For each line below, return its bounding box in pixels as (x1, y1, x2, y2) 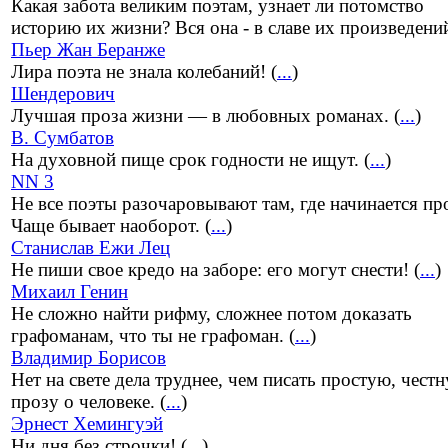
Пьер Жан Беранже (11, 39, 165, 61)
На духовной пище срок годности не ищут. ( (11, 149, 370, 171)
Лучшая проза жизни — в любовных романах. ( (11, 105, 400, 127)
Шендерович (11, 83, 115, 105)
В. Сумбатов (11, 127, 114, 149)
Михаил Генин (11, 281, 128, 303)
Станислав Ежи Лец (11, 237, 170, 259)
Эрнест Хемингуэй (11, 413, 163, 435)
